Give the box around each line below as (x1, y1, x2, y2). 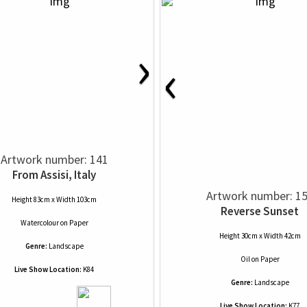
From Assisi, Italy (12, 167, 96, 182)
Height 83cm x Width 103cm (12, 195, 97, 204)
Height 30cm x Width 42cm (219, 231, 301, 241)
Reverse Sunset (221, 204, 299, 219)
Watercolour (20, 218, 59, 228)
